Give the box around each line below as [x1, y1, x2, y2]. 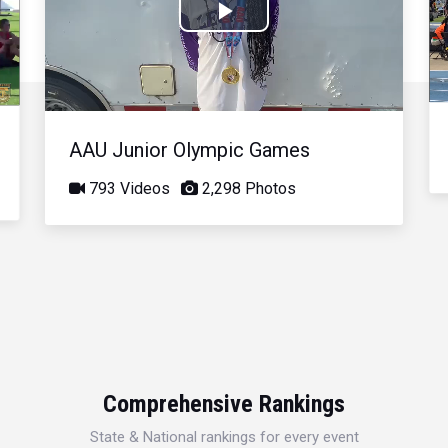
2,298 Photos [198, 178, 297, 198]
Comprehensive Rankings [103, 389, 345, 418]
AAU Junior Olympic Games [69, 137, 311, 162]
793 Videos [85, 178, 171, 198]
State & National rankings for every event [89, 427, 359, 446]
